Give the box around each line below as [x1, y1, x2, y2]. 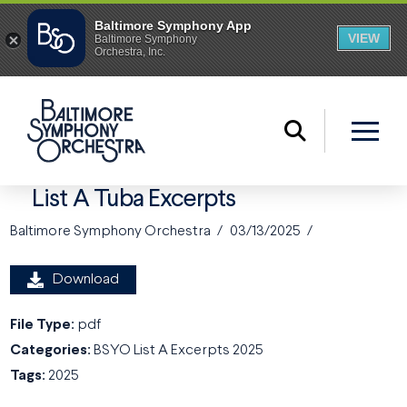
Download [53, 273, 120, 287]
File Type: [10, 318, 78, 333]
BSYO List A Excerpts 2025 [94, 343, 264, 358]
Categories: [10, 343, 94, 358]
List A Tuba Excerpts [27, 188, 236, 213]
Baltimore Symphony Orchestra [10, 224, 212, 239]
